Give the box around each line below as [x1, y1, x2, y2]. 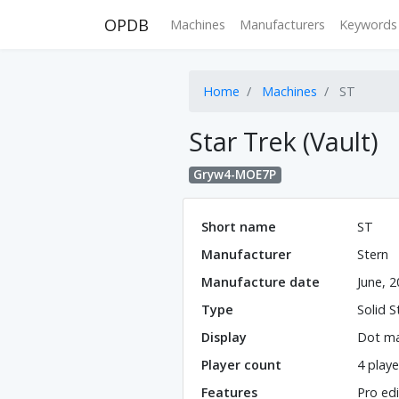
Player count [201, 356, 281, 374]
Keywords [339, 16, 397, 33]
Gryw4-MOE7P [193, 167, 277, 183]
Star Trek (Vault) [189, 124, 379, 159]
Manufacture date [201, 273, 320, 291]
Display [201, 329, 247, 346]
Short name [201, 218, 276, 236]
